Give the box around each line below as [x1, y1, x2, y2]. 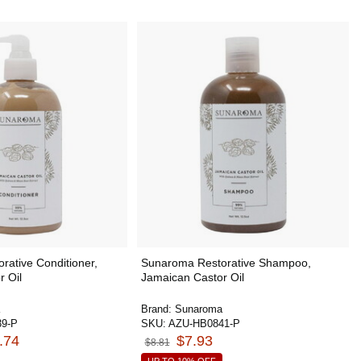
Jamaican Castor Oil [140, 271, 244, 284]
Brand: [140, 303, 175, 315]
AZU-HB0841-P [168, 317, 240, 330]
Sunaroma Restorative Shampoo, [140, 256, 311, 269]
